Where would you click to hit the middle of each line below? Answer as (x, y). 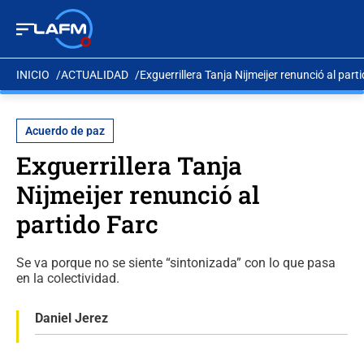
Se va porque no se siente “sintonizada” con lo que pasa (176, 263)
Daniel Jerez (71, 318)
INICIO (33, 74)
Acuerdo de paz (65, 131)
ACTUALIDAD (95, 74)
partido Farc (87, 224)
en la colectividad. (68, 278)
